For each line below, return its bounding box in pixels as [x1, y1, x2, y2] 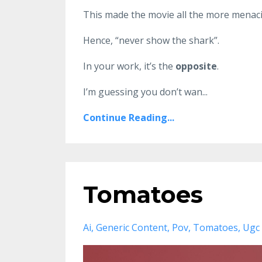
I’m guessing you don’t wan [83, 85, 202, 99]
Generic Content [96, 221, 167, 235]
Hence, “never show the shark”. [83, 34, 219, 47]
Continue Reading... [83, 111, 174, 125]
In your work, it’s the [83, 60, 173, 73]
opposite [173, 60, 217, 73]
